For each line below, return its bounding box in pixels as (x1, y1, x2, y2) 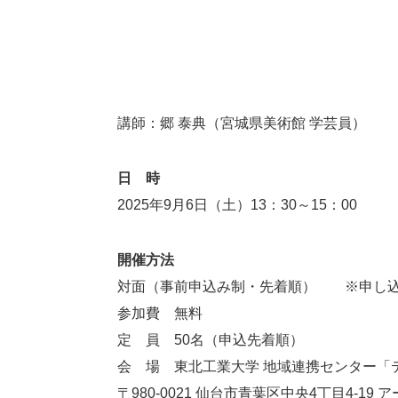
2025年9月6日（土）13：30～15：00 (117, 197, 357, 213)
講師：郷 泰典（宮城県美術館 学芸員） (117, 115, 366, 131)
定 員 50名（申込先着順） (117, 332, 304, 348)
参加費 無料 (117, 306, 203, 322)
